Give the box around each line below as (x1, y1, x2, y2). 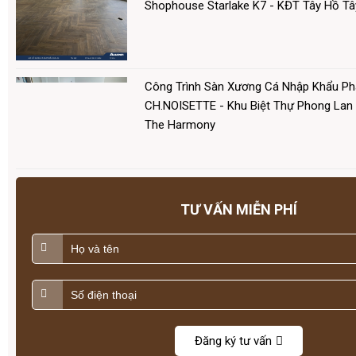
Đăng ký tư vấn (194, 334, 272, 349)
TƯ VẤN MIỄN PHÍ (180, 201, 297, 219)
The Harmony (145, 118, 216, 133)
